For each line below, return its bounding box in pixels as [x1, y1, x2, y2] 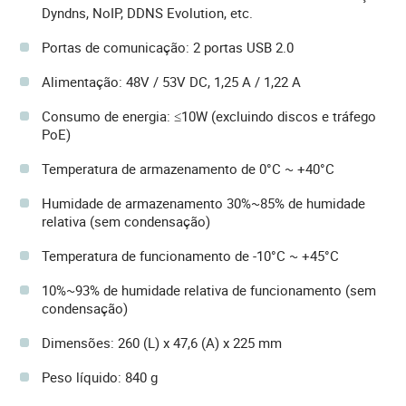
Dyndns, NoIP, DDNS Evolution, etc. [42, 4, 253, 23]
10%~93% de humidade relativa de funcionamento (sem [42, 281, 376, 300]
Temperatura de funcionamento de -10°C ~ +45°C [42, 246, 339, 266]
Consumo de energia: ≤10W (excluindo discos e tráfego [42, 107, 376, 126]
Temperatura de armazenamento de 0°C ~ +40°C [42, 159, 334, 179]
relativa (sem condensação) [42, 212, 210, 231]
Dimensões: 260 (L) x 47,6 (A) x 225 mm [42, 333, 282, 353]
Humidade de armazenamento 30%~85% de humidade [42, 194, 365, 213]
